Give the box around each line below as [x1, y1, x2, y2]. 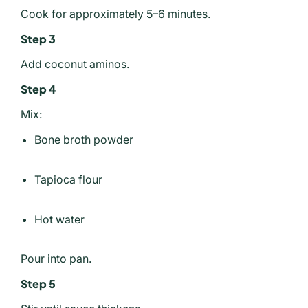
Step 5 [21, 276, 56, 291]
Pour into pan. [21, 251, 91, 265]
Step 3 [21, 31, 56, 46]
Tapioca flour [34, 172, 102, 186]
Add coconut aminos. [21, 56, 129, 71]
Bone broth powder [34, 132, 133, 146]
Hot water [34, 212, 85, 226]
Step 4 [21, 81, 56, 96]
